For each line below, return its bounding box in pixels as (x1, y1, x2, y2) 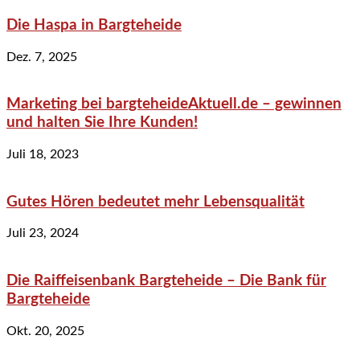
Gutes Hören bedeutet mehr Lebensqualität (6, 194, 305, 210)
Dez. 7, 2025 (6, 50, 77, 63)
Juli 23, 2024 (6, 227, 79, 240)
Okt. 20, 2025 (6, 324, 84, 337)
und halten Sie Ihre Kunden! (6, 115, 198, 131)
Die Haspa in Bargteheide (6, 17, 182, 33)
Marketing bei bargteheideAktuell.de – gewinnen (6, 96, 342, 112)
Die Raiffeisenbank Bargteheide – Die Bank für (6, 273, 326, 289)
